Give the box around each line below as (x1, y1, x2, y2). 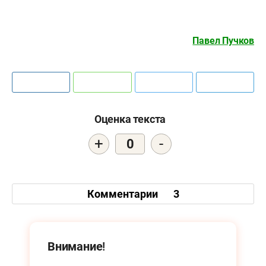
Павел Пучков (192, 35, 254, 47)
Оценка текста (94, 113, 166, 126)
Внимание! (47, 239, 106, 254)
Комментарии (87, 187, 160, 200)
